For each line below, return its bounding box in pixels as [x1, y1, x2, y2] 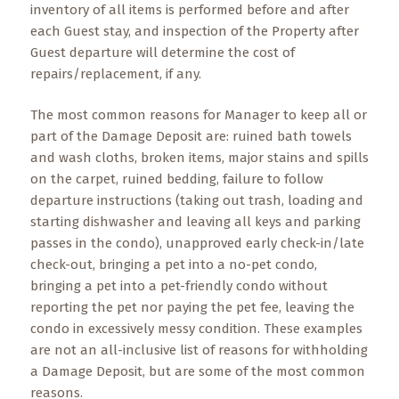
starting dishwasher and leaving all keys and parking [29, 214, 361, 230]
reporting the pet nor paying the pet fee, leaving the [29, 299, 354, 315]
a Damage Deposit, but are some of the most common [29, 363, 365, 379]
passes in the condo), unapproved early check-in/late [29, 235, 364, 251]
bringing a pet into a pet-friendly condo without [29, 278, 328, 294]
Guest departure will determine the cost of [29, 45, 295, 61]
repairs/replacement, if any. [29, 66, 201, 82]
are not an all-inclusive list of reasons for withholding [29, 342, 368, 358]
